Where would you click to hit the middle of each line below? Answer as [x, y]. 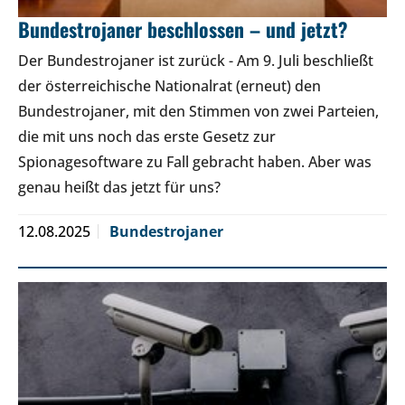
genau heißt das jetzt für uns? [119, 188]
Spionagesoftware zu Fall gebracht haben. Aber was [195, 162]
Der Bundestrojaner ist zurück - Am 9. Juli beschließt [196, 61]
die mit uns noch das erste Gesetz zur [147, 137]
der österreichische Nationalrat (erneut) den [170, 86]
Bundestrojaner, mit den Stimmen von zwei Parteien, [198, 112]
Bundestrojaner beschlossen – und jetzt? [183, 29]
